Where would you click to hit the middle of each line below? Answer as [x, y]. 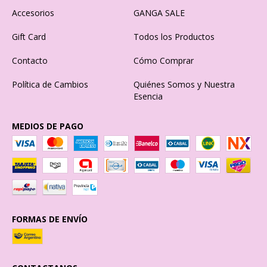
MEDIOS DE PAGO [48, 126]
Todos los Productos [174, 36]
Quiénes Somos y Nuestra [184, 84]
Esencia [148, 96]
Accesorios [33, 13]
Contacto [30, 60]
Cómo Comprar [164, 60]
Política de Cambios [50, 84]
